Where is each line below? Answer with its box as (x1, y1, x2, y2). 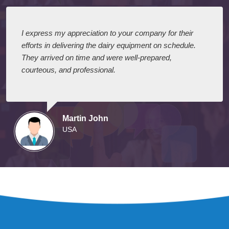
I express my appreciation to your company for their (21, 71, 193, 80)
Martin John (62, 156, 108, 166)
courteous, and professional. (21, 108, 116, 117)
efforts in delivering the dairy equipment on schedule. (21, 83, 196, 93)
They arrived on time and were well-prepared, (21, 96, 172, 105)
